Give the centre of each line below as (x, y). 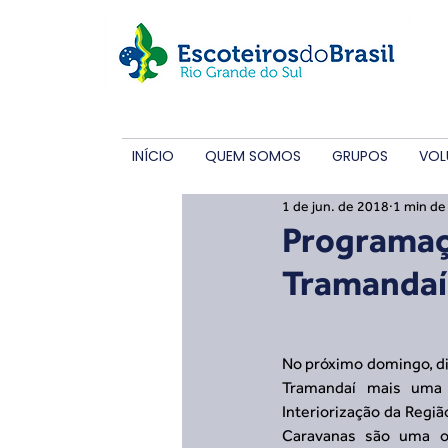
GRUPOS (360, 156)
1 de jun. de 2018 (335, 205)
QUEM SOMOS (253, 156)
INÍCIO (153, 156)
